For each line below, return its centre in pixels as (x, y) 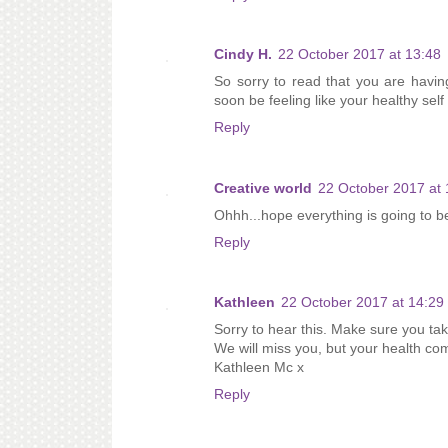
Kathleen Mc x (259, 367)
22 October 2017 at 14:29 (362, 302)
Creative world (263, 187)
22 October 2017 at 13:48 (359, 54)
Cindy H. (243, 54)
